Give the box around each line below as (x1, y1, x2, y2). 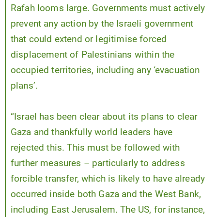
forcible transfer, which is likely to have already (11, 173, 205, 185)
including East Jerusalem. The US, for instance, (11, 204, 205, 216)
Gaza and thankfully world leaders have (11, 127, 173, 138)
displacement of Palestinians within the (11, 49, 175, 61)
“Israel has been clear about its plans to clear (11, 111, 198, 123)
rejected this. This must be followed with (11, 142, 180, 154)
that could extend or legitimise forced (11, 34, 167, 45)
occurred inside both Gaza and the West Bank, (11, 189, 201, 200)
